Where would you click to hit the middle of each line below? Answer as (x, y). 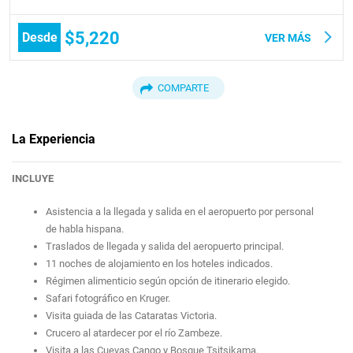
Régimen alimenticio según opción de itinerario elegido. (168, 281)
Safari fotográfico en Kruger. (108, 298)
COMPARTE (183, 88)
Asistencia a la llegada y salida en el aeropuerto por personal (180, 211)
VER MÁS (289, 37)
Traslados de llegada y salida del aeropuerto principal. (165, 246)
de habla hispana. (85, 229)
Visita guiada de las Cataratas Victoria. (132, 315)
